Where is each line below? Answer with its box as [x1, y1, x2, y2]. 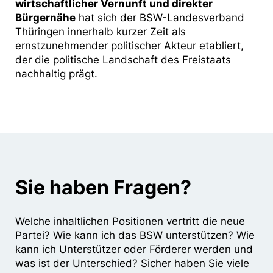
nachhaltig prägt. [15, 68, 97, 80]
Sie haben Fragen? [15, 175, 191, 200]
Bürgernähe [15, 12, 76, 24]
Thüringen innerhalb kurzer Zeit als [15, 26, 186, 38]
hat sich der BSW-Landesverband [76, 12, 244, 24]
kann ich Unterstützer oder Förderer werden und [15, 243, 253, 256]
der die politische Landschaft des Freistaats [15, 54, 231, 66]
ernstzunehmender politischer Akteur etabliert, [15, 40, 244, 52]
